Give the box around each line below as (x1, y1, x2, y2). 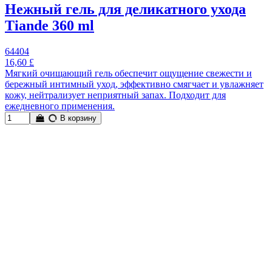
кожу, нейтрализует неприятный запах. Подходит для (5, 89, 226, 100)
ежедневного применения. (5, 100, 115, 111)
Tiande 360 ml (5, 17, 94, 33)
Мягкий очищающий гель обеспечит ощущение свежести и (5, 67, 252, 78)
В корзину (58, 113, 97, 123)
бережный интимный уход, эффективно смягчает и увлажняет (5, 78, 263, 89)
